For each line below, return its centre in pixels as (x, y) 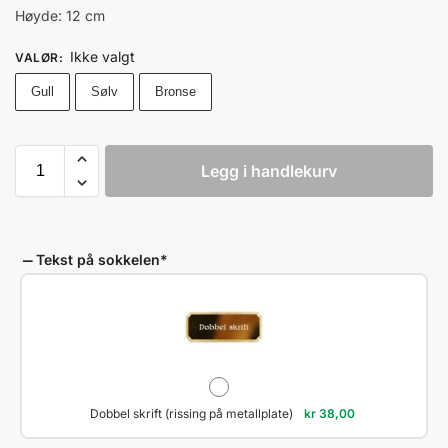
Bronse (175, 92)
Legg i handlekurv (269, 171)
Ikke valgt (102, 57)
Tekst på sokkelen (98, 260)
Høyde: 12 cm (60, 16)
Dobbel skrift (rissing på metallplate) (193, 414)
